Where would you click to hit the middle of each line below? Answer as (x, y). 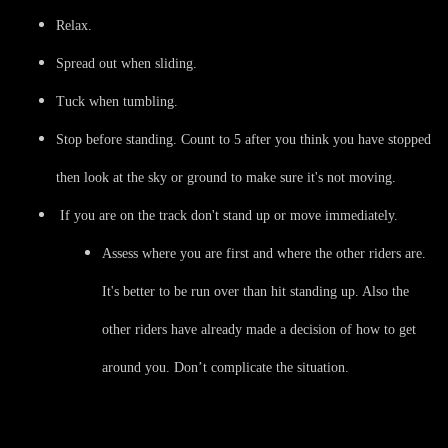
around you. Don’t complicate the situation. (225, 367)
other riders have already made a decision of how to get (259, 329)
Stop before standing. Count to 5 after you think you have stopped (243, 139)
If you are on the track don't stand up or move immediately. (227, 215)
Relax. (74, 25)
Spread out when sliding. (126, 63)
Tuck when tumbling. (117, 101)
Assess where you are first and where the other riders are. (264, 253)
